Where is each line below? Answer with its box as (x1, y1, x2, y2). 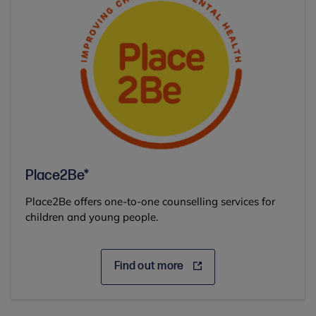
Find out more (114, 260, 186, 274)
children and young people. (25, 210, 158, 224)
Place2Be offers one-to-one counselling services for (25, 195, 275, 209)
